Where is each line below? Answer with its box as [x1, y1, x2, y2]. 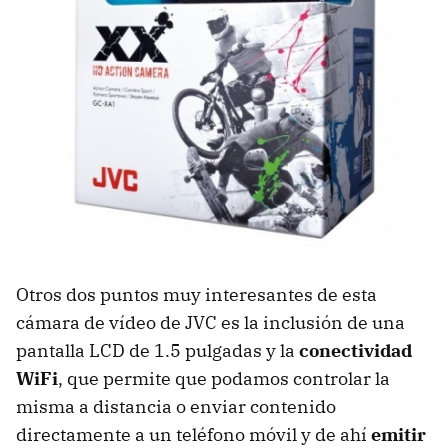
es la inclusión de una [217, 311, 405, 335]
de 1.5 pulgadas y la [125, 339, 299, 363]
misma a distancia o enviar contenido [16, 395, 336, 419]
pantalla [16, 339, 89, 363]
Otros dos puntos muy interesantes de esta [16, 283, 377, 307]
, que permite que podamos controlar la [58, 367, 390, 391]
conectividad [299, 339, 412, 363]
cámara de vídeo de [16, 311, 185, 335]
